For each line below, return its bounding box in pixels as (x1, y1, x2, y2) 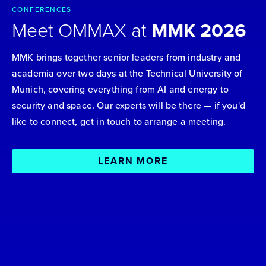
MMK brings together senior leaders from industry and (12, 52, 241, 64)
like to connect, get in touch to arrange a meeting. (12, 116, 226, 128)
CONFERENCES (12, 5, 72, 14)
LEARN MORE (97, 155, 169, 167)
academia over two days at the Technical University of (12, 68, 243, 80)
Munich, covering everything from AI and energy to (12, 84, 229, 96)
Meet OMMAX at (12, 20, 151, 43)
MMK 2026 (151, 20, 246, 43)
